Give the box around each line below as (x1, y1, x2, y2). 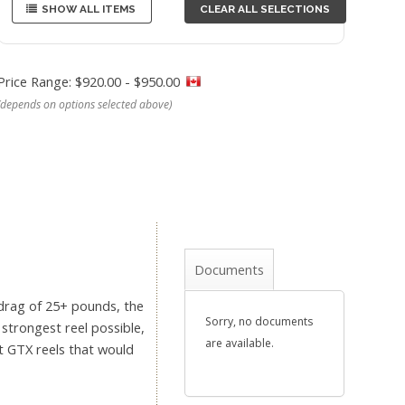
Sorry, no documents (204, 313, 313, 329)
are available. (204, 334, 274, 351)
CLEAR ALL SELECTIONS (200, 2, 331, 15)
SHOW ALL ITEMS (42, 2, 137, 15)
